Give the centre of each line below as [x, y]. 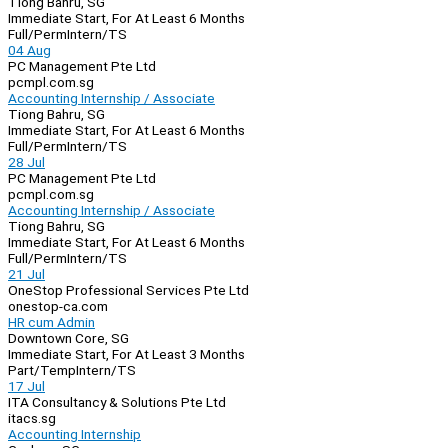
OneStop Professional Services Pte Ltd [128, 290]
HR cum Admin [51, 322]
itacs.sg [32, 418]
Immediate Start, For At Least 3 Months [126, 354]
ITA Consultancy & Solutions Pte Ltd [117, 402]
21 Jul [26, 274]
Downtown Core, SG [68, 338]
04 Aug [29, 50]
